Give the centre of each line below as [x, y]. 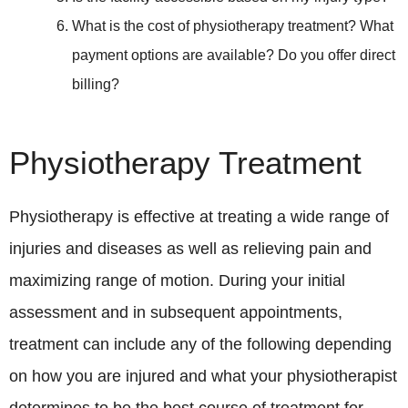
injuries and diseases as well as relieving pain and [190, 249]
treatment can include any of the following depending [200, 345]
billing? [96, 85]
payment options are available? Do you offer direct [234, 56]
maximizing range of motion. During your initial [177, 281]
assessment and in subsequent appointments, [176, 313]
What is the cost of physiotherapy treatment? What [233, 26]
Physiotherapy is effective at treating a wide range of [199, 217]
